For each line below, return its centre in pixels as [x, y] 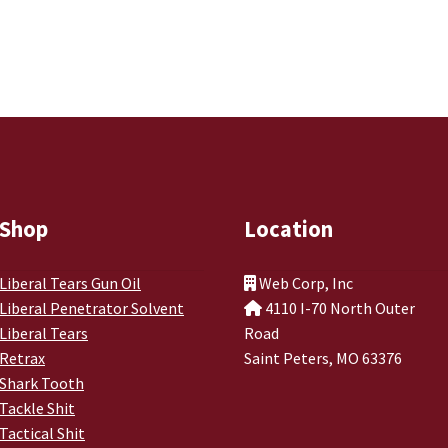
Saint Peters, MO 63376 [323, 357]
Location [289, 229]
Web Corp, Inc [305, 282]
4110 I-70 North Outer [339, 307]
